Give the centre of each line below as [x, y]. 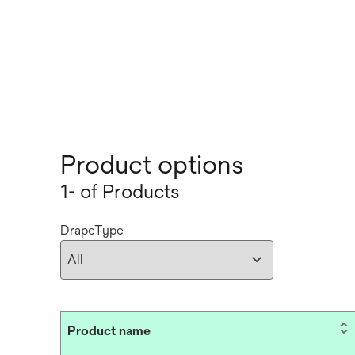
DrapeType [92, 230]
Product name [109, 331]
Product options [152, 164]
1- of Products [120, 191]
